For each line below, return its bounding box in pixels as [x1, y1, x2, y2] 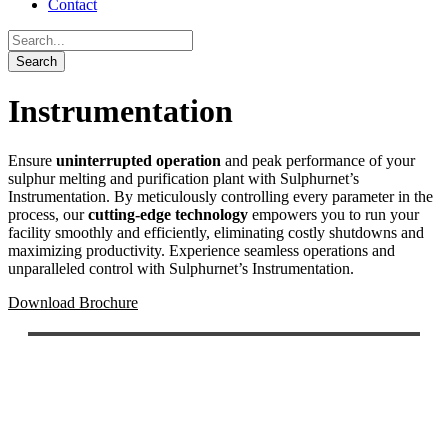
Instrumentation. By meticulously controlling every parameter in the [8, 187, 433, 205]
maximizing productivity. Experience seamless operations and [8, 241, 395, 259]
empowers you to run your [248, 205, 419, 223]
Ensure [8, 151, 56, 169]
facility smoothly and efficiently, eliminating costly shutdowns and [8, 223, 424, 241]
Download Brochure [8, 293, 138, 311]
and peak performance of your [221, 151, 415, 169]
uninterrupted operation [56, 151, 221, 169]
